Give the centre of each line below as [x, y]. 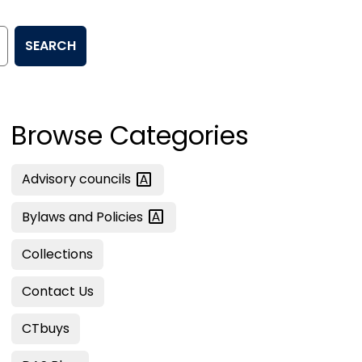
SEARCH [50, 46]
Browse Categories [130, 136]
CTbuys [46, 329]
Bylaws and [59, 217]
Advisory [51, 179]
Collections [57, 255]
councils [107, 179]
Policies [121, 217]
